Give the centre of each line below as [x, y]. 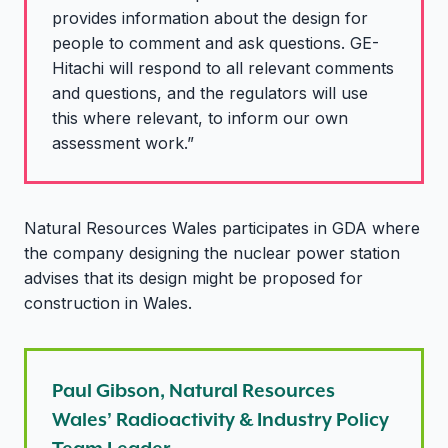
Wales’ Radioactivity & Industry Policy [220, 418]
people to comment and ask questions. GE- [215, 42]
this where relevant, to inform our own [200, 117]
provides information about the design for [210, 17]
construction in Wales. [108, 302]
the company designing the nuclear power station [212, 252]
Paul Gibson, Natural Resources [193, 389]
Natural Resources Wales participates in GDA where [222, 227]
